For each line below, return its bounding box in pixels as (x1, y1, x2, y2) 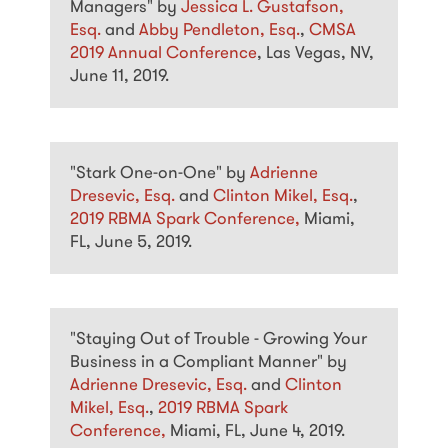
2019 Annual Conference (70, 44, 257, 62)
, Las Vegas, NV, (257, 44, 374, 62)
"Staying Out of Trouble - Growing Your (70, 330, 367, 348)
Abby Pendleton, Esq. (139, 21, 300, 39)
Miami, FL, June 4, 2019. (170, 422, 345, 440)
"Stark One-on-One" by (70, 164, 250, 182)
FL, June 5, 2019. (70, 233, 192, 251)
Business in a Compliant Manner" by (70, 353, 347, 371)
